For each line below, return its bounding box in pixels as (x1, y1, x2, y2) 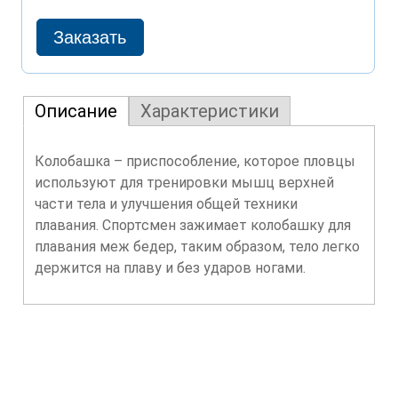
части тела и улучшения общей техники (34, 195, 298, 213)
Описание (34, 100, 117, 123)
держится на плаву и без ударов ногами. (34, 259, 306, 277)
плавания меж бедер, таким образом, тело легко (34, 238, 360, 256)
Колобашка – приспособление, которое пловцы (34, 153, 355, 171)
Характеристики (139, 100, 279, 123)
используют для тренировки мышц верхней (34, 174, 334, 192)
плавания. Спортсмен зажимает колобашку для (34, 217, 351, 235)
